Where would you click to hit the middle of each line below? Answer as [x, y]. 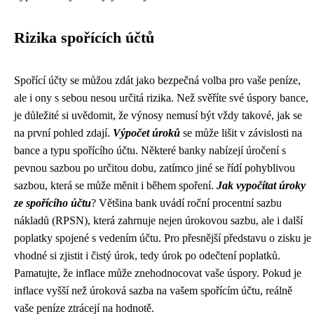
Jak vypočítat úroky [261, 185]
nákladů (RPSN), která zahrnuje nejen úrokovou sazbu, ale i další [158, 220]
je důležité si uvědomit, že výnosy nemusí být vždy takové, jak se [158, 115]
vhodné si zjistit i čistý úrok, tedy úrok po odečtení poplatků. [147, 255]
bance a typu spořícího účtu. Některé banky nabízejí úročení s [150, 150]
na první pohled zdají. [63, 132]
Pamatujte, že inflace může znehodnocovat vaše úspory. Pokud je [158, 273]
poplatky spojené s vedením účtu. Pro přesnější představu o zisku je [163, 238]
